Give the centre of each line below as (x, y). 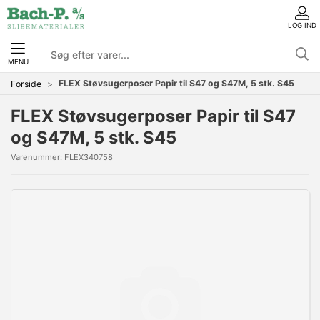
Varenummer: (37, 157)
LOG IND (302, 25)
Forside (26, 84)
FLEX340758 (89, 157)
